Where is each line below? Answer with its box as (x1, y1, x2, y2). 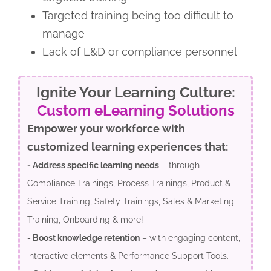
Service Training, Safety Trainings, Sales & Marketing (27, 196, 234, 206)
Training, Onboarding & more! (27, 214, 143, 224)
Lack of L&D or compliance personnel (42, 45, 237, 58)
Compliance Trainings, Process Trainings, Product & (27, 178, 230, 188)
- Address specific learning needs (27, 160, 159, 170)
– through (158, 160, 200, 170)
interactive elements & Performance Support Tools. (27, 250, 229, 261)
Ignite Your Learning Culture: (36, 83, 235, 101)
